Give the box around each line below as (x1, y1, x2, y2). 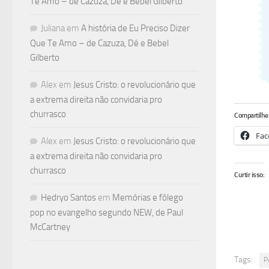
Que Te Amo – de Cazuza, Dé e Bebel (30, 37, 169, 49)
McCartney (30, 221, 70, 232)
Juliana (41, 22, 65, 34)
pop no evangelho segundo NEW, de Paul (30, 207, 183, 218)
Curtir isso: (234, 171, 264, 180)
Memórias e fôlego (112, 192, 183, 203)
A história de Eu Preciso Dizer (81, 22, 190, 34)
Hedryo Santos (41, 192, 96, 203)
